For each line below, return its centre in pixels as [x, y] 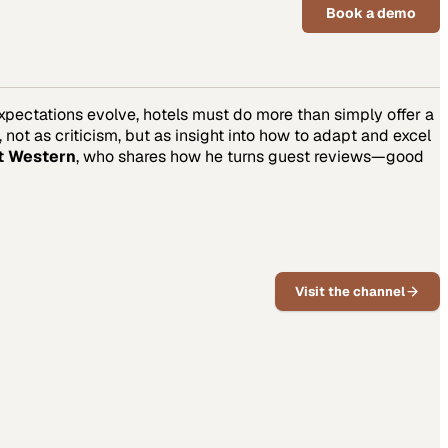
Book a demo [371, 13]
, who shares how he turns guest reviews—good [250, 156]
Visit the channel [350, 292]
